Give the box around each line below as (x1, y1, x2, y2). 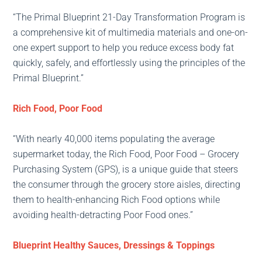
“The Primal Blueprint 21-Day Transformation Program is (13, 12, 246, 23)
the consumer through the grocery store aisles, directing (13, 179, 241, 191)
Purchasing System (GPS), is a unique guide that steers (13, 164, 239, 175)
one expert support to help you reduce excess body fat (13, 42, 235, 54)
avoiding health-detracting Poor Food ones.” (13, 209, 194, 221)
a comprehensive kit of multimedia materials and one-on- (13, 27, 249, 39)
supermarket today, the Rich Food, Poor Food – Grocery (13, 149, 240, 160)
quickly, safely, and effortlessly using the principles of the (13, 57, 246, 69)
